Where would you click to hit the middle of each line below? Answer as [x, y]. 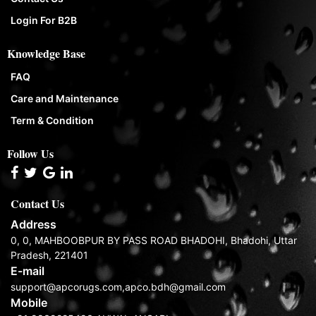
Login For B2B [44, 20]
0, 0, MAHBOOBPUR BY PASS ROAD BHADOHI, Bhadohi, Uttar [154, 240]
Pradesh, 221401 [49, 255]
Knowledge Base [46, 53]
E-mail [28, 271]
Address [34, 224]
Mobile [29, 303]
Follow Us [30, 153]
